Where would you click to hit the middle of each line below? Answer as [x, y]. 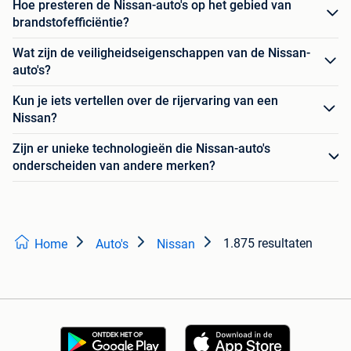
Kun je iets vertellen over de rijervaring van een [145, 100]
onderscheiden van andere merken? [114, 165]
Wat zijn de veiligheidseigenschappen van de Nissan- [161, 52]
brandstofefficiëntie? [71, 22]
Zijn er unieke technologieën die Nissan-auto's [141, 148]
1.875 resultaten [268, 243]
